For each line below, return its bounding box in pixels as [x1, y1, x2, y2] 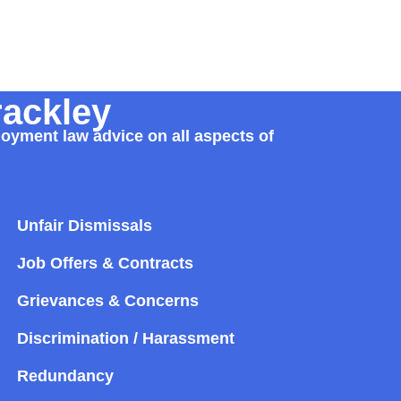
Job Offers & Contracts [17, 253, 194, 272]
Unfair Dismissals [17, 216, 153, 235]
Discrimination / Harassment [17, 328, 235, 347]
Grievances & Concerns [17, 291, 200, 310]
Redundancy [17, 366, 115, 385]
